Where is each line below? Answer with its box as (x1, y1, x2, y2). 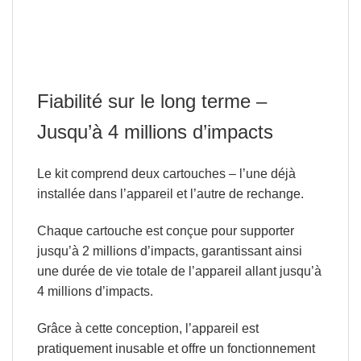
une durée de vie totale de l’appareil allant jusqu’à (36, 264, 322, 279)
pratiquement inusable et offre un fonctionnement (36, 342, 315, 356)
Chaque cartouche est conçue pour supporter (36, 224, 294, 239)
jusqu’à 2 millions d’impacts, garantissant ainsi (36, 244, 302, 259)
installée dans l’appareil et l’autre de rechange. (36, 187, 304, 201)
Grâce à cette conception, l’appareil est (36, 322, 259, 336)
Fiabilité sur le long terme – (36, 89, 267, 112)
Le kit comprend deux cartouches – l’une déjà (36, 167, 296, 181)
